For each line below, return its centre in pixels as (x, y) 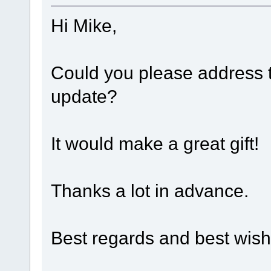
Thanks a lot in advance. (149, 190)
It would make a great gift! (155, 143)
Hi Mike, (83, 25)
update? (84, 96)
